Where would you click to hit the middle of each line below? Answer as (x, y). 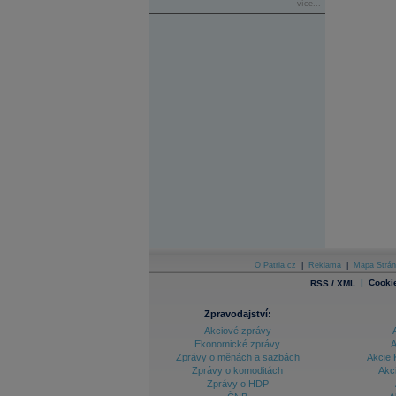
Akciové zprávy (237, 331)
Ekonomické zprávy (237, 344)
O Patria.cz (275, 266)
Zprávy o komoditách (237, 371)
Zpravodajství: (237, 314)
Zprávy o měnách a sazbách (237, 358)
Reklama (324, 266)
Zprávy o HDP (237, 384)
